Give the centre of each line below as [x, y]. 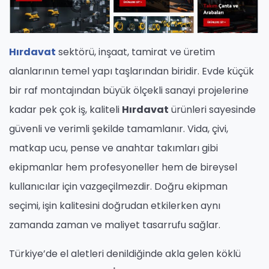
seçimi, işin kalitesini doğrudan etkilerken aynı [115, 206]
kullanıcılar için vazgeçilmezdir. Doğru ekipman [118, 187]
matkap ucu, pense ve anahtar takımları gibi [113, 148]
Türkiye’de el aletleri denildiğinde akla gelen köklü [125, 254]
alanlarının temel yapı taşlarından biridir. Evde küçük [131, 71]
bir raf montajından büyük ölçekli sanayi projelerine [129, 91]
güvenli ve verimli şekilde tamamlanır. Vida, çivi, [119, 129]
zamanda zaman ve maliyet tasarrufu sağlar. [115, 225]
